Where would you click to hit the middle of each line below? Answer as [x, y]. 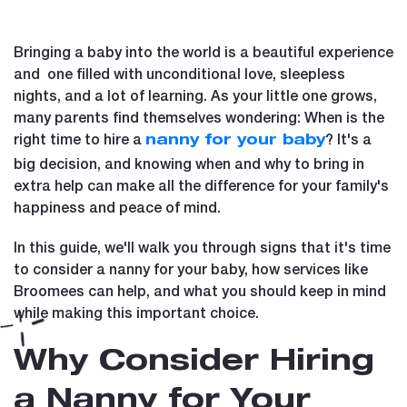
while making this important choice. [136, 312]
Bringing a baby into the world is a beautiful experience [203, 51]
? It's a [348, 138]
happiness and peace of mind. [117, 206]
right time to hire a [79, 138]
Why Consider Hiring [194, 363]
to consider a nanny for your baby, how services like [191, 268]
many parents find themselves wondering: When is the [199, 116]
